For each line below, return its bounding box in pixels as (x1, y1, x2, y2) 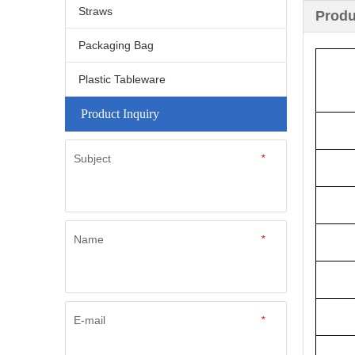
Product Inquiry (81, 106, 159, 120)
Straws (78, 4, 113, 17)
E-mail (74, 313, 105, 326)
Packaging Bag (78, 38, 154, 52)
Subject (74, 151, 111, 165)
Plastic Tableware (78, 72, 166, 86)
